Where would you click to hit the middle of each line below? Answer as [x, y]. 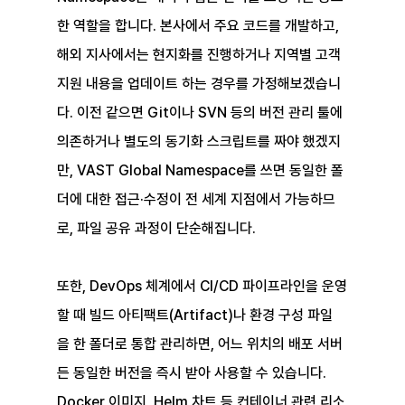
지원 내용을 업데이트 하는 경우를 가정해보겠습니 [198, 84]
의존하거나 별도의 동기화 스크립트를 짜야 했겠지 [198, 142]
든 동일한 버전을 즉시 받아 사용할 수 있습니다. [193, 373]
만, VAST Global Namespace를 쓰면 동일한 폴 [200, 171]
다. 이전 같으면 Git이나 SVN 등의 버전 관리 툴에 [201, 113]
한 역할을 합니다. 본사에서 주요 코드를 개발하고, [199, 26]
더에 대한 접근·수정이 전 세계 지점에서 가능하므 [196, 200]
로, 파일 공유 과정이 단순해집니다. [156, 229]
